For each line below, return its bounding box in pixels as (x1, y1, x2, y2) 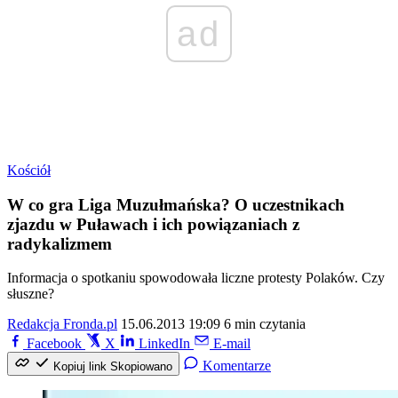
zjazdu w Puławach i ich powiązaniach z (7, 214, 299, 234)
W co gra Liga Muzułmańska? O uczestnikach (7, 195, 345, 214)
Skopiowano (110, 360, 172, 374)
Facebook (27, 336, 82, 352)
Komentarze (203, 358, 271, 374)
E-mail (213, 336, 251, 352)
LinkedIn (139, 336, 190, 352)
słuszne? (7, 286, 54, 302)
